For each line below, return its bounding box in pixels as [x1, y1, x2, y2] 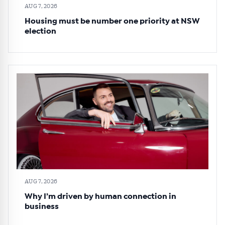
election [25, 27, 56, 36]
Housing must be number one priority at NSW [25, 17, 200, 26]
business [25, 202, 59, 211]
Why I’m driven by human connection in [25, 192, 176, 201]
